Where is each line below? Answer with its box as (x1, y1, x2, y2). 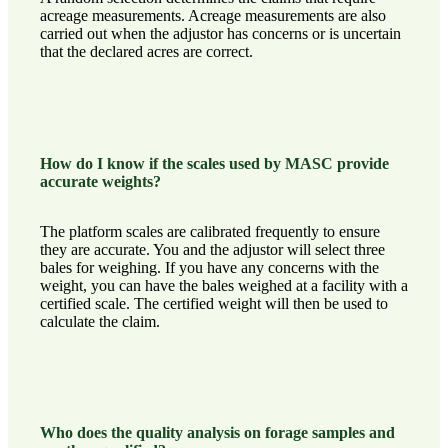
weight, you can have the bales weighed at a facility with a (40, 276, 408, 294)
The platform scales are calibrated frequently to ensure (40, 222, 380, 240)
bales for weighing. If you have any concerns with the (40, 258, 379, 276)
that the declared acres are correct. (40, 43, 253, 61)
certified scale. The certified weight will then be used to (40, 294, 388, 312)
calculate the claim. (40, 312, 160, 330)
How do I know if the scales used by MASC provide (40, 154, 389, 172)
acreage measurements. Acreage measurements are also (40, 7, 386, 25)
